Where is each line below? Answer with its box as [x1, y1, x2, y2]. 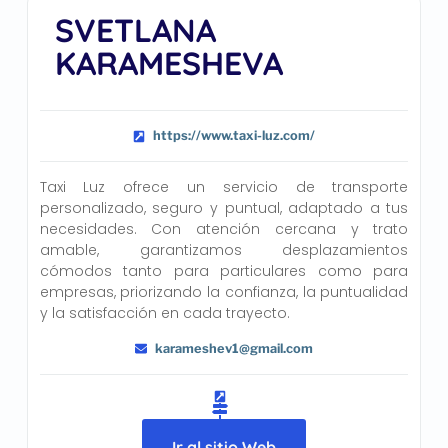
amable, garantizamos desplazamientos [39, 240, 409, 261]
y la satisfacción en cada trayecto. [39, 303, 290, 324]
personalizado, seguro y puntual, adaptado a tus [39, 198, 409, 219]
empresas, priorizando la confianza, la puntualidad [39, 282, 409, 303]
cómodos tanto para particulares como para [39, 261, 409, 282]
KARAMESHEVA [54, 43, 283, 84]
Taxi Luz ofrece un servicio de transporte [39, 177, 409, 198]
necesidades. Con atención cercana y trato [39, 219, 409, 240]
